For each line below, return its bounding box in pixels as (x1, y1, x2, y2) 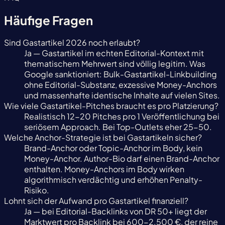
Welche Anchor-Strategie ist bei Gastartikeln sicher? (4, 132, 202, 143)
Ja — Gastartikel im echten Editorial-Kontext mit (24, 48, 204, 59)
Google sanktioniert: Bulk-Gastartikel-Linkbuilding (24, 69, 217, 80)
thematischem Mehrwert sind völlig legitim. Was (24, 58, 205, 69)
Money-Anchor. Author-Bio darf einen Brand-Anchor (24, 153, 219, 164)
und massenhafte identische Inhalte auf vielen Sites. (24, 90, 220, 101)
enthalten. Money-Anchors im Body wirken (24, 164, 184, 175)
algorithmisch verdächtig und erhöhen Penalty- (24, 174, 202, 185)
